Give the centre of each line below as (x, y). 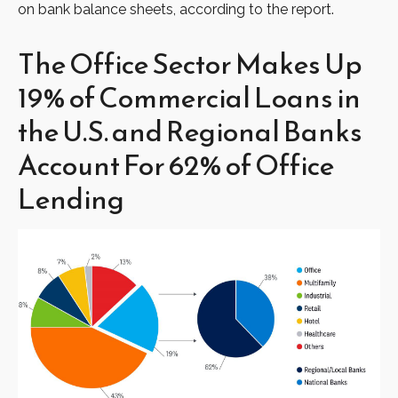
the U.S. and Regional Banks (190, 132)
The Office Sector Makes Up (190, 64)
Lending (71, 199)
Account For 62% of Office (176, 166)
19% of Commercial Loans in (189, 98)
